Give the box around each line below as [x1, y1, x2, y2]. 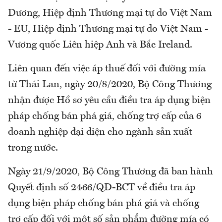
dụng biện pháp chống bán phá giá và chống [8, 199, 199, 209]
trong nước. [8, 143, 58, 154]
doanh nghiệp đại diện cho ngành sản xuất [8, 127, 192, 138]
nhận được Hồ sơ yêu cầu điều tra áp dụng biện [8, 96, 211, 106]
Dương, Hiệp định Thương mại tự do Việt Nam [8, 8, 212, 19]
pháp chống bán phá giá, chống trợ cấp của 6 [8, 111, 201, 122]
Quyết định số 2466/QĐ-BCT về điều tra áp [8, 183, 195, 193]
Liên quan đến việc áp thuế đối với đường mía [8, 64, 206, 74]
